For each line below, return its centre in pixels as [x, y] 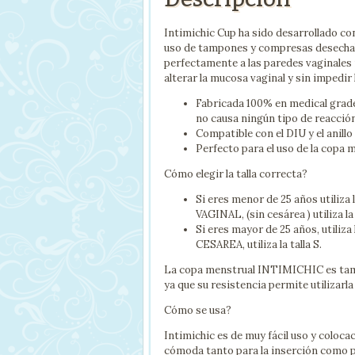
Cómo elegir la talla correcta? [236, 174]
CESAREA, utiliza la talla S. [259, 245]
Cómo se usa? [198, 311]
